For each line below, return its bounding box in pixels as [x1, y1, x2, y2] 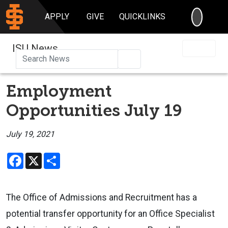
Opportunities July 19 [6, 100, 182, 120]
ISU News [12, 42, 58, 54]
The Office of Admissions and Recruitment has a [6, 192, 197, 203]
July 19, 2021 [6, 129, 54, 139]
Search [134, 53, 158, 63]
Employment [6, 81, 111, 101]
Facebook [23, 151, 59, 161]
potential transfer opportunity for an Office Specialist [6, 208, 215, 219]
